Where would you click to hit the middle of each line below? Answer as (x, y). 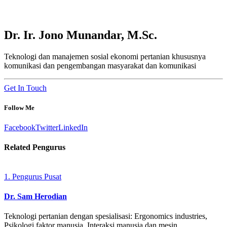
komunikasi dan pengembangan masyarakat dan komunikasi (100, 65)
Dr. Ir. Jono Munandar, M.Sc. (81, 35)
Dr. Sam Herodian (35, 196)
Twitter (47, 127)
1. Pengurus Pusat (33, 176)
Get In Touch (25, 88)
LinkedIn (73, 127)
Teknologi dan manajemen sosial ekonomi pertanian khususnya (105, 56)
